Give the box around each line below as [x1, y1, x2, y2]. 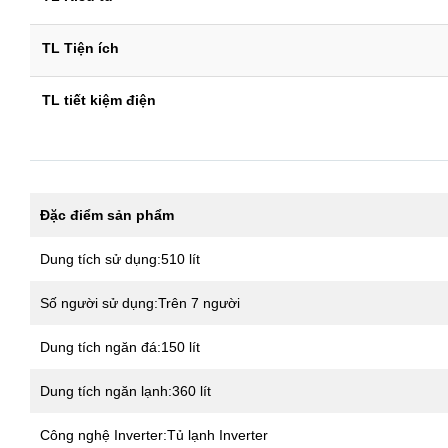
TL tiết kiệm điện [42, 91, 156, 108]
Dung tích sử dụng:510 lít [40, 250, 200, 267]
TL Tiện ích [42, 39, 119, 56]
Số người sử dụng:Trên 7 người [40, 294, 240, 311]
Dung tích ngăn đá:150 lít [40, 338, 200, 355]
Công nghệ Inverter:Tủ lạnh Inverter [40, 426, 268, 443]
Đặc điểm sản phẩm [40, 206, 174, 223]
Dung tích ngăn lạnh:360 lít [40, 382, 211, 399]
